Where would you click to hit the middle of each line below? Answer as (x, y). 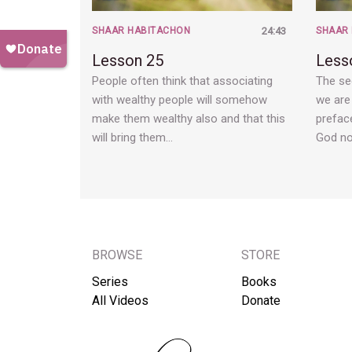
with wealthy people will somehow (180, 100)
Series (110, 282)
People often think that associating (182, 81)
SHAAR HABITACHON (141, 31)
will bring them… (132, 138)
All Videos (120, 301)
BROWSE (117, 255)
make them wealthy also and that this (189, 119)
